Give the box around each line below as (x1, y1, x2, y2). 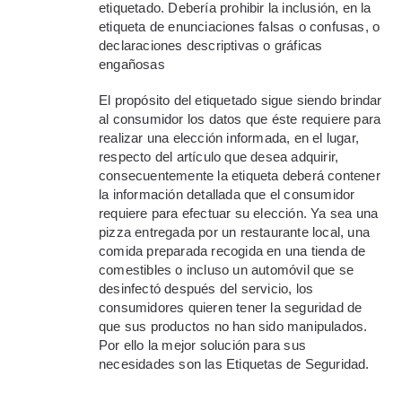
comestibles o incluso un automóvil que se (99, 261, 354, 277)
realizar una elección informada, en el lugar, (99, 129, 359, 145)
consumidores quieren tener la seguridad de (99, 299, 363, 315)
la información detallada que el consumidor (99, 186, 355, 202)
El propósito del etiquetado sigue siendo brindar (99, 92, 382, 108)
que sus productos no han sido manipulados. (99, 318, 368, 334)
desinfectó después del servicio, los (99, 280, 314, 296)
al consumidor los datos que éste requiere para (99, 110, 381, 127)
